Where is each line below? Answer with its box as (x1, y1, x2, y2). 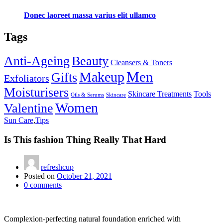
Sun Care (4, 116, 33, 125)
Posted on (24, 171, 55, 180)
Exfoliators (4, 73, 49, 84)
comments (28, 180, 62, 189)
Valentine (4, 101, 53, 116)
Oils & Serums (71, 92, 104, 98)
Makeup (79, 69, 124, 85)
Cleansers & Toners (111, 58, 172, 68)
